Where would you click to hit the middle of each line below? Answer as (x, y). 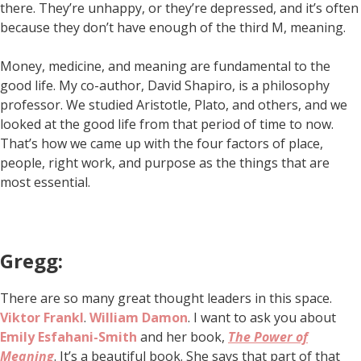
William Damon (139, 317)
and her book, (183, 336)
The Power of (268, 336)
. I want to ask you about (262, 317)
